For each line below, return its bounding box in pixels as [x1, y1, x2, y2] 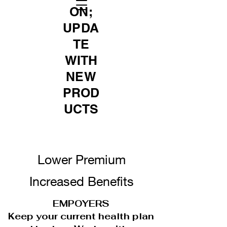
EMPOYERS [53, 198, 109, 209]
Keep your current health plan [8, 210, 154, 222]
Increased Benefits [29, 174, 134, 188]
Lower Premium [37, 152, 126, 167]
